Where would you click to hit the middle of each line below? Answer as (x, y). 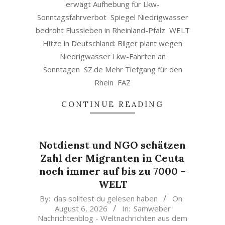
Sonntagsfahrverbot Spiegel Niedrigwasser (113, 17)
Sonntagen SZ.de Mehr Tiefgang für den (113, 69)
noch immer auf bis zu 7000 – (113, 171)
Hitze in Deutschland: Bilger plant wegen (113, 43)
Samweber (152, 208)
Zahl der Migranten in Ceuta (113, 158)
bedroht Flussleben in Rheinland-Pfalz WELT (113, 30)
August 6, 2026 (81, 208)
